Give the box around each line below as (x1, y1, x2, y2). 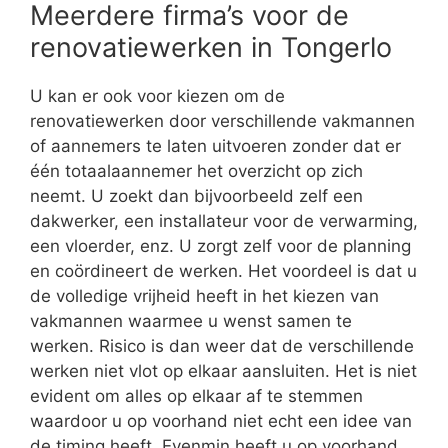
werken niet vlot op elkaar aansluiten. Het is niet (30, 361, 417, 382)
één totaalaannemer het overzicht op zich (30, 161, 363, 182)
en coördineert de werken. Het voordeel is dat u (30, 261, 417, 282)
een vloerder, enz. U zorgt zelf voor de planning (30, 236, 411, 257)
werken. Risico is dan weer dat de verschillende (30, 336, 414, 357)
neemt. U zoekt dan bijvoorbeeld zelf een (30, 186, 363, 207)
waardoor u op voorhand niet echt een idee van (30, 411, 412, 432)
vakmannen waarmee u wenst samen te (30, 311, 352, 332)
